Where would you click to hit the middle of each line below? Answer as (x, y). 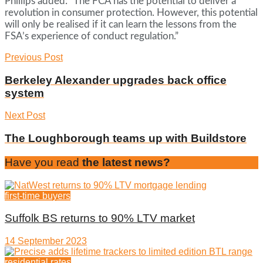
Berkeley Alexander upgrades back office (116, 80)
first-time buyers (38, 195)
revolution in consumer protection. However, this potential (131, 12)
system (24, 93)
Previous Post (34, 57)
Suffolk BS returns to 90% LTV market (100, 218)
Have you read (42, 162)
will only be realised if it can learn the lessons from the (121, 24)
